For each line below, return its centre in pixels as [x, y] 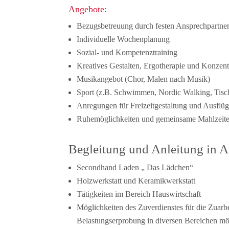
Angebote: [88, 9]
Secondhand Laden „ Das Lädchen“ [135, 167]
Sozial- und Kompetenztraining [127, 52]
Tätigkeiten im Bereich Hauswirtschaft [139, 194]
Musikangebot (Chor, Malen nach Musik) [144, 79]
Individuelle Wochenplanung [123, 39]
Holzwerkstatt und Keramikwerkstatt [136, 180]
